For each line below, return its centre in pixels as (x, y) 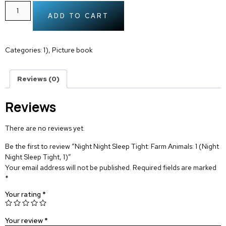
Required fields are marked (175, 167)
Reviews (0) (38, 78)
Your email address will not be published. (68, 167)
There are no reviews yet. (45, 128)
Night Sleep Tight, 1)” (38, 157)
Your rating (24, 194)
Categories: (24, 50)
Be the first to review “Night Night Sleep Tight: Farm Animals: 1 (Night (112, 146)
